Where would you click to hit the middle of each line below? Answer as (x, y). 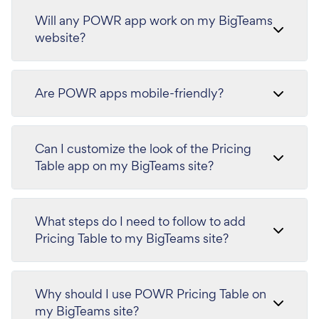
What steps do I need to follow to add (140, 221)
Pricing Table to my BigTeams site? (132, 238)
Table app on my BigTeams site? (124, 165)
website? (60, 37)
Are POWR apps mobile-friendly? (129, 93)
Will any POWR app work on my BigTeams (154, 20)
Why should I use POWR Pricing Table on (151, 293)
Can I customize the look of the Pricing (143, 148)
